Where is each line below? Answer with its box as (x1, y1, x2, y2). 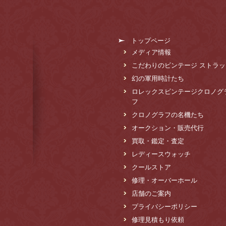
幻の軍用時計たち (132, 75, 184, 83)
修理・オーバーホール (132, 177, 197, 185)
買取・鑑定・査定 (132, 137, 184, 145)
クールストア (132, 163, 171, 172)
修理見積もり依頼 (132, 216, 184, 224)
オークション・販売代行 (132, 124, 204, 132)
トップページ (131, 37, 171, 45)
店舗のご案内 (132, 190, 171, 198)
